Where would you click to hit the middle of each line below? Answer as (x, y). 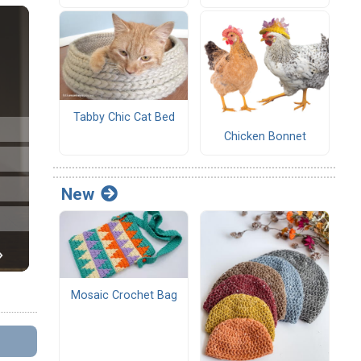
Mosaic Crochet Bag (124, 296)
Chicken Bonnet (265, 136)
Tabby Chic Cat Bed (124, 118)
